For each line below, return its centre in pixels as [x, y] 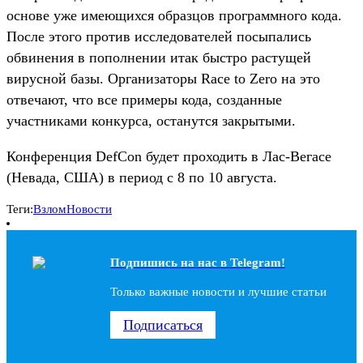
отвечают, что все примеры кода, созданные [144, 99]
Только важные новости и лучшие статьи [218, 292]
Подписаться [163, 325]
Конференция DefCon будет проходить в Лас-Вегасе [169, 156]
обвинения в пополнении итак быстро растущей [159, 57]
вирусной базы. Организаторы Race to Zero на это [163, 78]
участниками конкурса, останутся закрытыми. [151, 120]
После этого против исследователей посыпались [159, 36]
